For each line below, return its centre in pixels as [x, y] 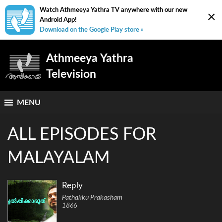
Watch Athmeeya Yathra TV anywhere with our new [113, 10]
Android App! [58, 20]
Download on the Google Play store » [92, 30]
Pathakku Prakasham [92, 198]
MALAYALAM [59, 158]
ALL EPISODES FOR [82, 135]
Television [71, 74]
